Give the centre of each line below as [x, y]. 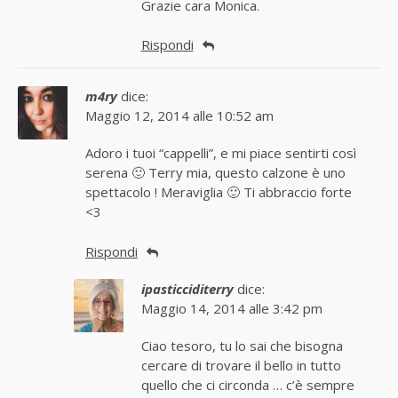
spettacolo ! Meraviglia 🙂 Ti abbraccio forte [219, 193]
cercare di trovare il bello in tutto [241, 366]
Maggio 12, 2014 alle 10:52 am [179, 116]
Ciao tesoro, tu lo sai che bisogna [242, 346]
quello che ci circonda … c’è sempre [247, 385]
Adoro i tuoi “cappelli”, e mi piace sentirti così [221, 154]
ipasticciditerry [187, 289]
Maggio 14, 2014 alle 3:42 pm [231, 309]
